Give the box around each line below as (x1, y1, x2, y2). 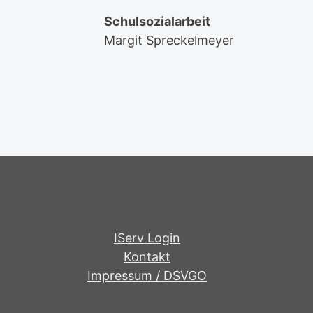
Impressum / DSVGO (87, 268, 207, 284)
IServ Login (113, 231, 180, 246)
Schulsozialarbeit (104, 14, 211, 29)
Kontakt (123, 249, 170, 265)
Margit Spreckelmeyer (104, 33, 235, 48)
